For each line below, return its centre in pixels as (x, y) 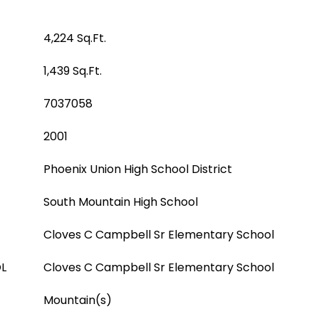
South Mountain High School (121, 202)
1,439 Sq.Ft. (73, 71)
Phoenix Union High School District (138, 169)
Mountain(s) (78, 300)
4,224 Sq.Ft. (75, 38)
